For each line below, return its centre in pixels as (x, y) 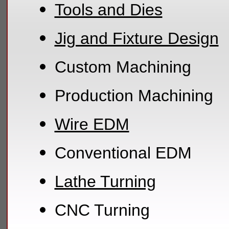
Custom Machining (123, 67)
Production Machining (134, 95)
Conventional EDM (123, 153)
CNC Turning (102, 210)
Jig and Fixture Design (136, 38)
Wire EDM (92, 124)
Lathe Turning (105, 181)
